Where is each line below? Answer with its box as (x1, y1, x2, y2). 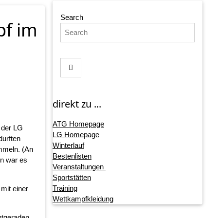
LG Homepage (52, 130, 99, 139)
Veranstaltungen (52, 163, 106, 171)
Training (52, 184, 77, 193)
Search (60, 13, 83, 22)
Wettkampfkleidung (52, 195, 113, 203)
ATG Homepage (52, 120, 104, 128)
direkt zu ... (52, 97, 101, 111)
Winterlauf (52, 141, 84, 150)
